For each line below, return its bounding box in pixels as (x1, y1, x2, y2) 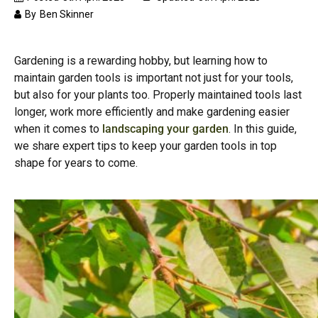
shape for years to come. (14, 156, 138, 170)
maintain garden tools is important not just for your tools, (14, 71, 293, 84)
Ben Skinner (40, 9, 94, 20)
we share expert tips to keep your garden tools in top (14, 139, 277, 153)
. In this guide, (229, 122, 297, 136)
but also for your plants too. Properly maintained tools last (14, 88, 302, 102)
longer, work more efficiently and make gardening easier (14, 105, 290, 119)
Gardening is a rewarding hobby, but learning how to (14, 54, 268, 67)
